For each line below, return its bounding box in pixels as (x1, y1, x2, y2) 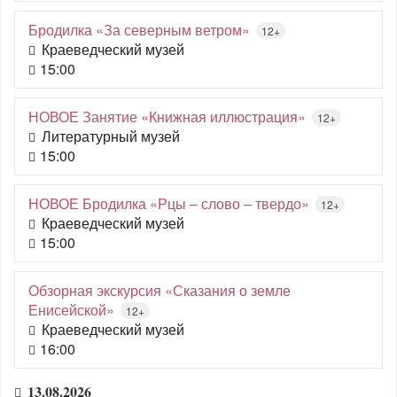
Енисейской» (28, 300, 114, 320)
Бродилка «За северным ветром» (28, 19, 250, 40)
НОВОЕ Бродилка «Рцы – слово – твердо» (28, 193, 309, 214)
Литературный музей (42, 126, 180, 146)
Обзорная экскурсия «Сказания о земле (28, 280, 291, 300)
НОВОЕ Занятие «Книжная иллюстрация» (28, 106, 306, 127)
